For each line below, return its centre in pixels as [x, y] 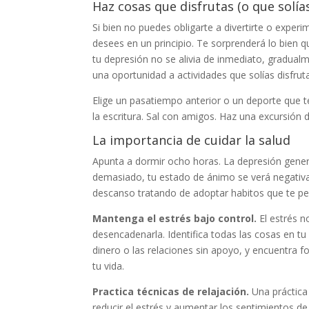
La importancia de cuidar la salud [192, 140]
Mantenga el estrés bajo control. [176, 218]
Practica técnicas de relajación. [172, 291]
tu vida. [109, 266]
